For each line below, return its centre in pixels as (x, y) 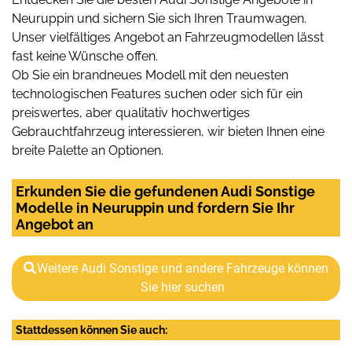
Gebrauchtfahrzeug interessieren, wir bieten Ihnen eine (168, 131)
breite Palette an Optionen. (88, 150)
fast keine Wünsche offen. (85, 56)
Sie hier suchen (182, 287)
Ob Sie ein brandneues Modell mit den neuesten (150, 75)
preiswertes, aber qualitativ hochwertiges (131, 112)
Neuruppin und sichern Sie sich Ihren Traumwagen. (159, 18)
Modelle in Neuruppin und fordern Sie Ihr (155, 207)
